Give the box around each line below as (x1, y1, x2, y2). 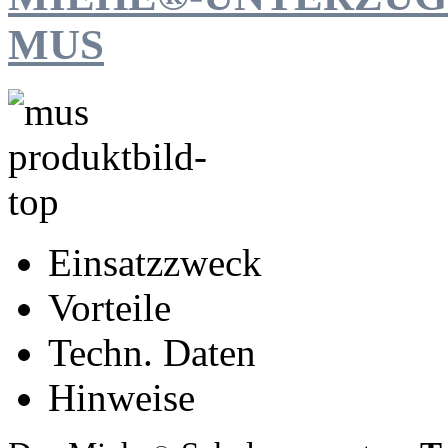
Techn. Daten (48, 330, 256, 374)
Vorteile (48, 285, 171, 329)
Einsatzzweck (48, 240, 262, 284)
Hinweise (48, 375, 195, 419)
